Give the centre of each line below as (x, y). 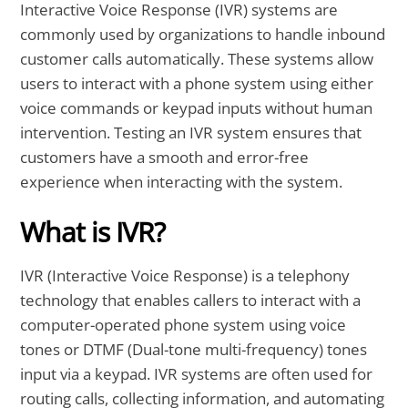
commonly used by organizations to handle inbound (203, 35)
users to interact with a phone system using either (197, 84)
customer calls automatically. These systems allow (197, 59)
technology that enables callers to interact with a (191, 301)
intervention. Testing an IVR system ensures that (191, 133)
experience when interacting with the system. (182, 182)
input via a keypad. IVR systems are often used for (197, 374)
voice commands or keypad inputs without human (197, 108)
